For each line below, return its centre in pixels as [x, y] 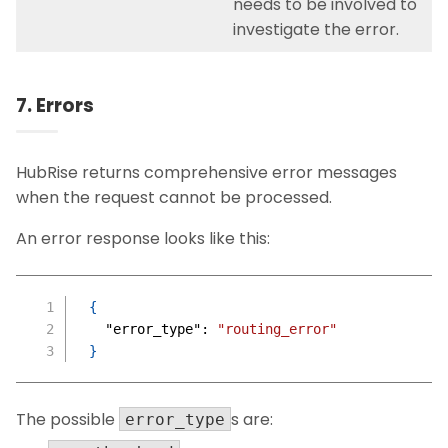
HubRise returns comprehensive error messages [206, 173]
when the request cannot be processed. [174, 198]
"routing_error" [276, 329]
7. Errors [55, 106]
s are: [252, 420]
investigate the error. [315, 30]
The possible [67, 420]
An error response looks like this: [143, 239]
